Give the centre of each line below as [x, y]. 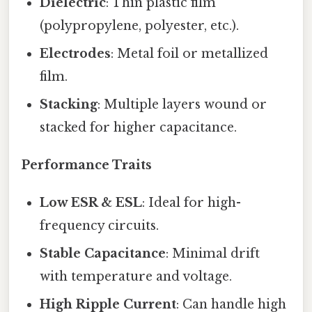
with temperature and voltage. [136, 277]
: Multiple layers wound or [182, 105]
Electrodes [76, 54]
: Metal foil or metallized [190, 54]
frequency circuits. [100, 226]
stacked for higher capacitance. [139, 128]
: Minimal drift [213, 254]
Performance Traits [87, 165]
